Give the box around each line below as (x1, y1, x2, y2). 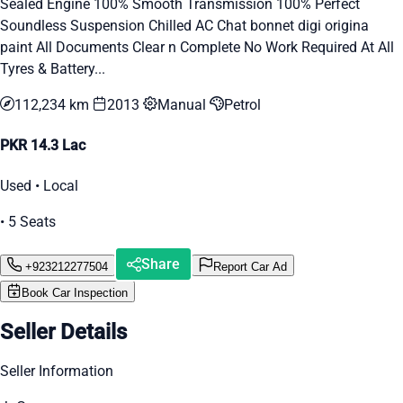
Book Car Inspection (22, 286, 128, 300)
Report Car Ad (213, 259, 287, 273)
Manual (157, 95, 210, 113)
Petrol (224, 95, 261, 113)
